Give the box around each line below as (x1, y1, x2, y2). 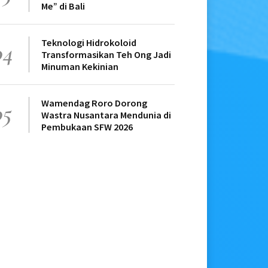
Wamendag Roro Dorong (41, 97, 147, 109)
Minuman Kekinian (41, 60, 118, 73)
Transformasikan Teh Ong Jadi (41, 48, 171, 61)
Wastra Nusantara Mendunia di (41, 109, 171, 121)
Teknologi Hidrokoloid (41, 36, 136, 49)
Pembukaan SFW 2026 (41, 121, 133, 133)
